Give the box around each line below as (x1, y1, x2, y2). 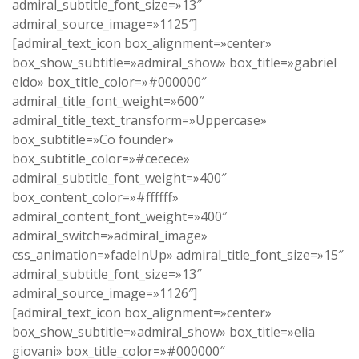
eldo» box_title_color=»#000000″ (12, 73, 206, 91)
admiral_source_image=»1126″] (12, 284, 197, 303)
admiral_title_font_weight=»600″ (12, 92, 204, 111)
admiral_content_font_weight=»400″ (12, 208, 227, 226)
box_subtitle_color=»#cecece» (12, 150, 190, 168)
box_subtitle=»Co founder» (12, 131, 174, 149)
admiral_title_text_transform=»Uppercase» (12, 111, 267, 130)
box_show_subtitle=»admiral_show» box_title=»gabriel (12, 54, 337, 72)
